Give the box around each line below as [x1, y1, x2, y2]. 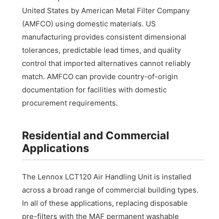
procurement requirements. [22, 98, 118, 108]
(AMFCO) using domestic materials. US [22, 19, 156, 28]
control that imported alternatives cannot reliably [22, 58, 191, 68]
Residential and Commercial [22, 129, 170, 142]
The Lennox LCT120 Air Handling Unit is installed [22, 172, 192, 181]
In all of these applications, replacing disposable [22, 198, 188, 208]
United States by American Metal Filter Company [22, 5, 190, 15]
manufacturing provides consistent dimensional [22, 32, 187, 42]
